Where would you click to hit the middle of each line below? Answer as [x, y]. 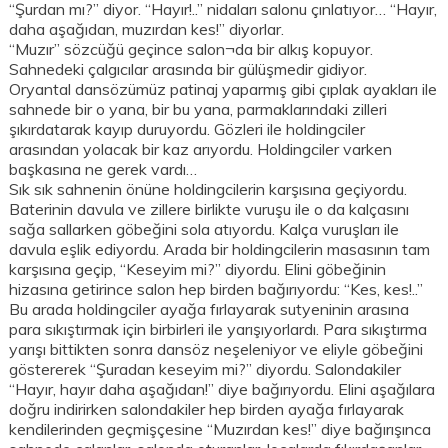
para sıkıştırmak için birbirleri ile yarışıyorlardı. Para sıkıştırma [218, 329]
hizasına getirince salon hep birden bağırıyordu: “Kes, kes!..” [216, 289]
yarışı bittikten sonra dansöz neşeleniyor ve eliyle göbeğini [216, 349]
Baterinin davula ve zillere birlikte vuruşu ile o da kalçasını [209, 209]
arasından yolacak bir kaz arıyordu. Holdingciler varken [201, 149]
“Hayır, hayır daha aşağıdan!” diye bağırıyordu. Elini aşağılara [222, 389]
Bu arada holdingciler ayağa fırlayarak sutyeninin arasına [209, 309]
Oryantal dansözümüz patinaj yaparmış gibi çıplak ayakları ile [223, 89]
